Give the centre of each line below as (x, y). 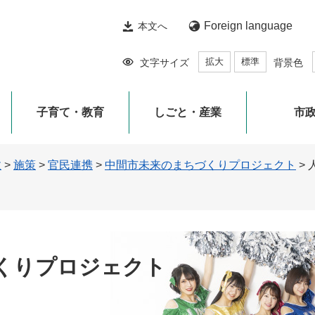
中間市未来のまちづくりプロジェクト (200, 165)
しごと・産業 (188, 112)
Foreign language (248, 26)
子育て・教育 (70, 112)
